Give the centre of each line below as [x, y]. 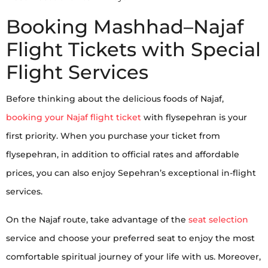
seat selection [218, 219]
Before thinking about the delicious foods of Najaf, [115, 98]
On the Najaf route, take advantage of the [97, 219]
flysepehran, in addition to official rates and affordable [123, 154]
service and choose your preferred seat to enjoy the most [130, 238]
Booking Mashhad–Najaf [125, 26]
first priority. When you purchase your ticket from [113, 135]
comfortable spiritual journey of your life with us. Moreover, [133, 256]
